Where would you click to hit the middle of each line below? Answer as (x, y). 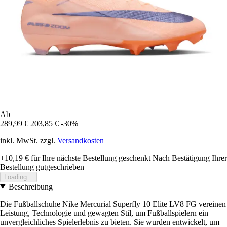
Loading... (18, 177)
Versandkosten (81, 140)
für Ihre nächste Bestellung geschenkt (90, 158)
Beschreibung (30, 186)
